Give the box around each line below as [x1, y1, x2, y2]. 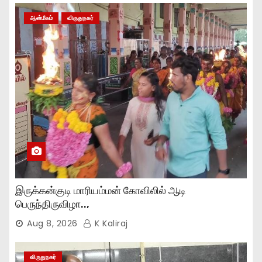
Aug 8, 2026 [27, 217, 78, 229]
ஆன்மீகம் [30, 13, 53, 22]
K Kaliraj [92, 217, 128, 229]
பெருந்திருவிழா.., [15, 197, 89, 211]
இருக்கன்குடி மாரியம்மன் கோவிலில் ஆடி [15, 184, 186, 197]
